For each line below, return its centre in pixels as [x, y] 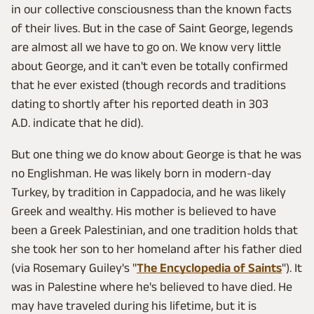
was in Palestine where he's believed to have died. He [152, 286]
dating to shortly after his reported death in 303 [140, 103]
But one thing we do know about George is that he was [156, 154]
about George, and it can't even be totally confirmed [150, 66]
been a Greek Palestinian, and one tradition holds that [155, 230]
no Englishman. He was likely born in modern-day [141, 173]
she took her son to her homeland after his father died [157, 248]
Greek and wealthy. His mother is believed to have [144, 211]
